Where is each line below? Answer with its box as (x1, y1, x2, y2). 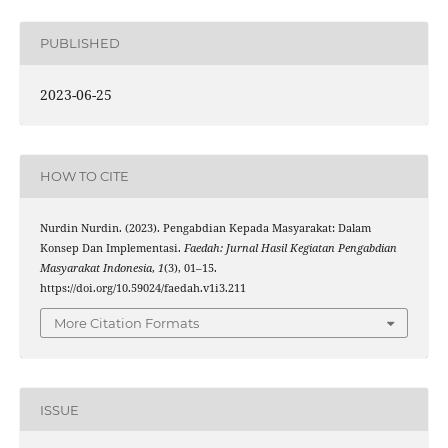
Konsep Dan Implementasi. (39, 240, 184, 255)
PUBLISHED (39, 35, 120, 52)
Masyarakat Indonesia (39, 260, 152, 275)
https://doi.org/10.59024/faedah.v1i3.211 (39, 280, 246, 295)
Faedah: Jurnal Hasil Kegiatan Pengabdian (183, 240, 397, 255)
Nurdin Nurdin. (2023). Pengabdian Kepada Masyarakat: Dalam (39, 220, 371, 235)
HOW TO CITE (39, 168, 129, 185)
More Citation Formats (54, 315, 199, 332)
